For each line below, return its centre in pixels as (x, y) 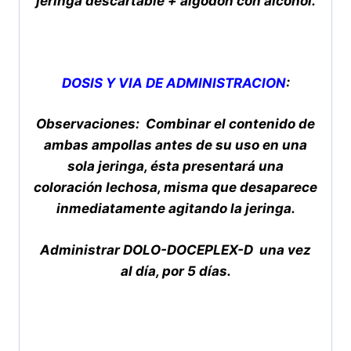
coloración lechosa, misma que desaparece (175, 188)
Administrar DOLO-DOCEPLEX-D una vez (175, 250)
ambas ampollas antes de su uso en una (175, 145)
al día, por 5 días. (175, 271)
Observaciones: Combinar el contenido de (175, 124)
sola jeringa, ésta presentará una (175, 166)
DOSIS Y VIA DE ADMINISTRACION (174, 83)
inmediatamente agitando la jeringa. (175, 209)
